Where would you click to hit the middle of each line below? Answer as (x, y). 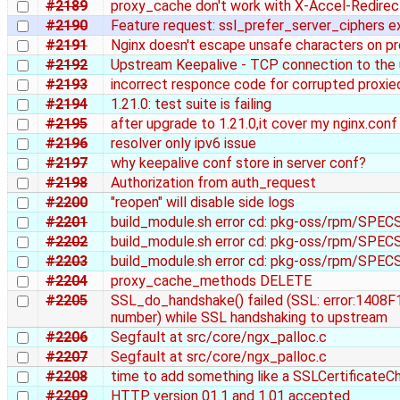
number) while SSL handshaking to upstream (249, 317)
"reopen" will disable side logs (203, 202)
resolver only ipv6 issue (183, 143)
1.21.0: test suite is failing (191, 104)
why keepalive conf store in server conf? (238, 162)
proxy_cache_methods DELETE (211, 280)
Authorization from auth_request (213, 182)
